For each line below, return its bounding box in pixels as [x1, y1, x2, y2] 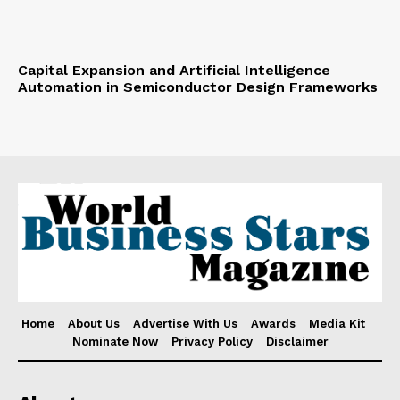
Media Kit [309, 316, 365, 330]
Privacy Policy [171, 334, 253, 348]
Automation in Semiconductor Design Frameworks [18, 79, 378, 96]
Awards [251, 316, 296, 330]
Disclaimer [265, 334, 329, 348]
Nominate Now [71, 334, 158, 348]
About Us [68, 316, 120, 330]
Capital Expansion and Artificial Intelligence [18, 62, 330, 79]
